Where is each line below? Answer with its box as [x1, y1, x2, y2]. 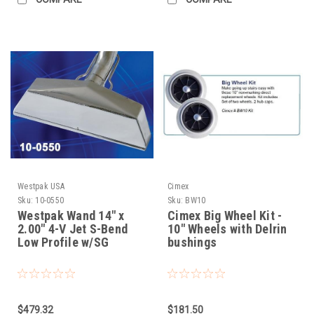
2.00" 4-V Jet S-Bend [18, 221, 128, 237]
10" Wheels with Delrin [168, 221, 287, 237]
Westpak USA [18, 182, 64, 192]
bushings [168, 235, 217, 250]
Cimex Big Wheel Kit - [168, 208, 282, 224]
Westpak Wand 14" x [18, 208, 125, 224]
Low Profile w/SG [18, 235, 109, 250]
